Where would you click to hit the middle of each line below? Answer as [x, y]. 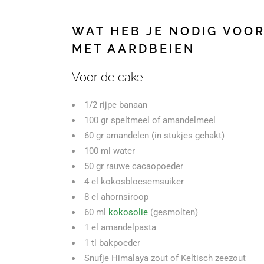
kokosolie [128, 212]
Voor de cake [108, 77]
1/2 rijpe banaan [116, 105]
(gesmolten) [173, 212]
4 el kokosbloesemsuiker [134, 181]
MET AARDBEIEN [133, 49]
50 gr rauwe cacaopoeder [134, 166]
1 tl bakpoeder [112, 243]
